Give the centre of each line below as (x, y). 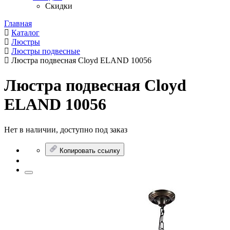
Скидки (59, 6)
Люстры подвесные (46, 51)
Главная (18, 23)
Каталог (25, 33)
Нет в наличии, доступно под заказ (66, 129)
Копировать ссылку (90, 150)
